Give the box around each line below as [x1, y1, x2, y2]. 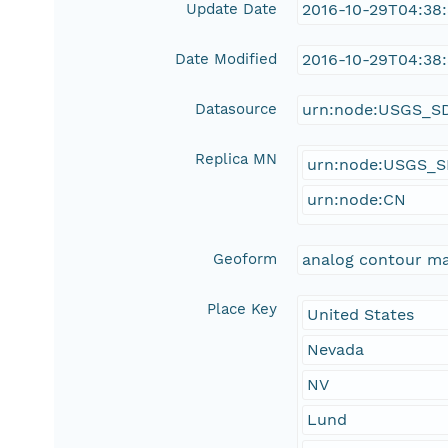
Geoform [213, 250, 278, 269]
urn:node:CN [307, 190, 407, 210]
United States [307, 305, 415, 325]
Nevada [307, 340, 365, 360]
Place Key [207, 300, 278, 319]
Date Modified [175, 50, 278, 69]
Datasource [195, 100, 278, 119]
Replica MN [195, 150, 278, 169]
